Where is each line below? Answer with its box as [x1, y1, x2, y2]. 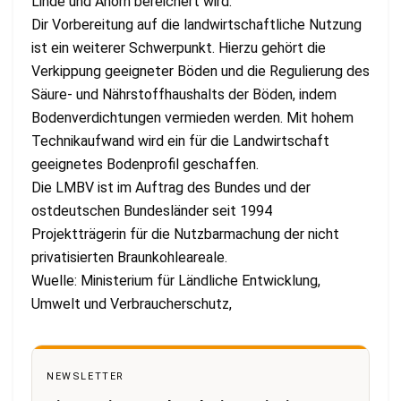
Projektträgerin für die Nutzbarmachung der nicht [31, 225, 339, 243]
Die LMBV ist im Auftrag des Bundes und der [31, 178, 311, 196]
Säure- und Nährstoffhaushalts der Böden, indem [31, 85, 337, 103]
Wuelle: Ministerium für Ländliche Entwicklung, [31, 271, 320, 289]
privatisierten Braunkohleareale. [31, 248, 227, 266]
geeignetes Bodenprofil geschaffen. [31, 155, 259, 173]
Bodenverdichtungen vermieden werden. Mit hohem [31, 108, 354, 126]
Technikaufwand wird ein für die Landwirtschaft [31, 132, 329, 149]
